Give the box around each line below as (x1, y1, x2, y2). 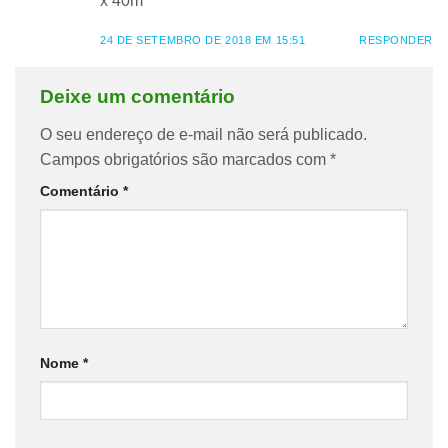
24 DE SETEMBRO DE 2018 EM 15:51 (100, 33, 306, 46)
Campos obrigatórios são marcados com (40, 150, 330, 168)
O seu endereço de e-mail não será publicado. (40, 125, 367, 143)
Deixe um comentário (40, 86, 240, 108)
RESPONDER (358, 33, 433, 46)
